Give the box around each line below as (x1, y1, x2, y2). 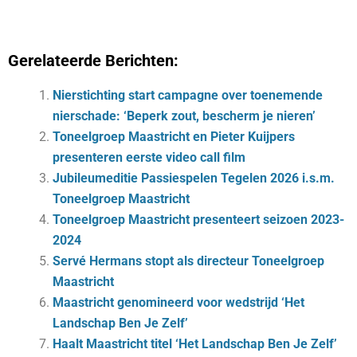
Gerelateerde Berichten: (8, 50, 178, 70)
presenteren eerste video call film (53, 149, 245, 165)
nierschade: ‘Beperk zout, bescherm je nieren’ (53, 108, 316, 124)
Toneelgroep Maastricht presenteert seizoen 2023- (53, 211, 344, 227)
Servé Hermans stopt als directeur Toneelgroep (53, 253, 324, 269)
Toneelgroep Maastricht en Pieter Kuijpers (53, 128, 295, 144)
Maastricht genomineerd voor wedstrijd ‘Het (53, 294, 304, 310)
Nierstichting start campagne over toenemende (53, 87, 323, 103)
